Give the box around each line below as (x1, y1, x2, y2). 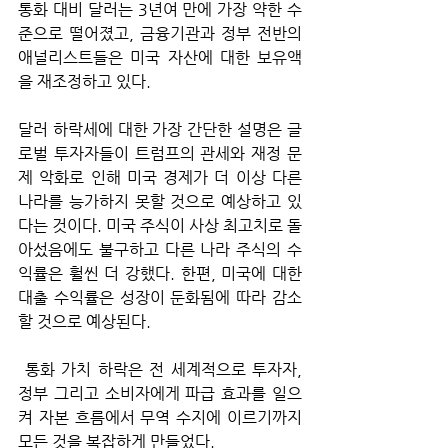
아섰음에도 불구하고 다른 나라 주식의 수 (18, 239, 302, 259)
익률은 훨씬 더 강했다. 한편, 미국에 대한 (18, 263, 302, 283)
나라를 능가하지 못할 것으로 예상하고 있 (18, 191, 302, 211)
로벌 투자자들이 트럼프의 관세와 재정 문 (18, 143, 302, 163)
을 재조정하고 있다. (18, 71, 151, 91)
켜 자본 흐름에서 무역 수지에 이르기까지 (18, 407, 302, 427)
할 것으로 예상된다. (18, 311, 151, 331)
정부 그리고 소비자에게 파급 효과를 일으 (18, 383, 302, 403)
